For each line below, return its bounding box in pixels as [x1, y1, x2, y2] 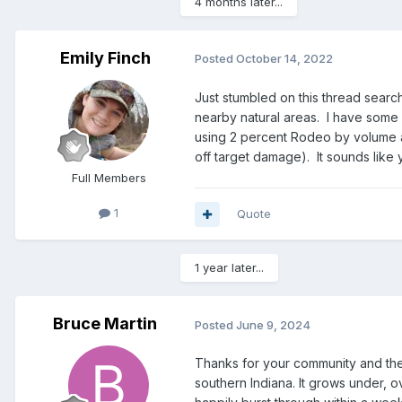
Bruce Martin [53, 314, 157, 334]
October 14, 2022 [236, 51, 333, 66]
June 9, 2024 [236, 317, 310, 332]
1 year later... [195, 260, 264, 275]
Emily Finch [59, 48, 151, 67]
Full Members [71, 170, 146, 185]
